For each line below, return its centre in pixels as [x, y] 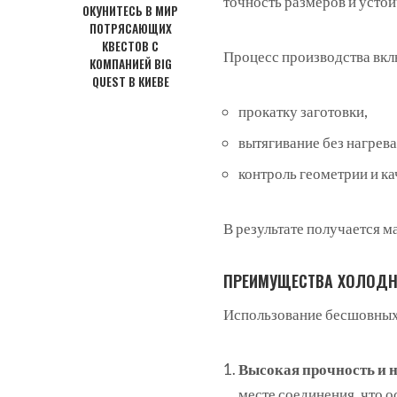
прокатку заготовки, [303, 111]
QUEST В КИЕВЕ [130, 82]
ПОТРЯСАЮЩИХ [130, 29]
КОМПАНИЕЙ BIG [130, 64]
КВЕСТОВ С [130, 47]
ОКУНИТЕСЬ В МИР [130, 11]
